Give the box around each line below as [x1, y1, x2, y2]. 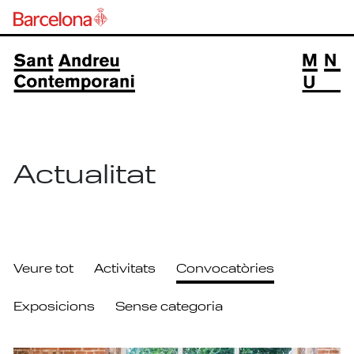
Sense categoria [115, 302, 223, 314]
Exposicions [13, 302, 96, 314]
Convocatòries [175, 263, 274, 276]
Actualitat [13, 164, 156, 190]
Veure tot [13, 263, 74, 276]
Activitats [93, 263, 156, 276]
